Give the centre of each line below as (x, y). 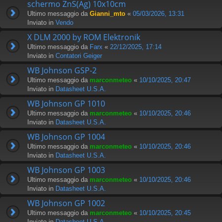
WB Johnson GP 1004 (66, 137)
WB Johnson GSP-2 (62, 70)
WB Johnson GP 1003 (66, 170)
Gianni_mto (108, 13)
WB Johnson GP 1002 (66, 203)
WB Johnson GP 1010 (66, 103)
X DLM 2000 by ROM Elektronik (84, 37)
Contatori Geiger (79, 55)
